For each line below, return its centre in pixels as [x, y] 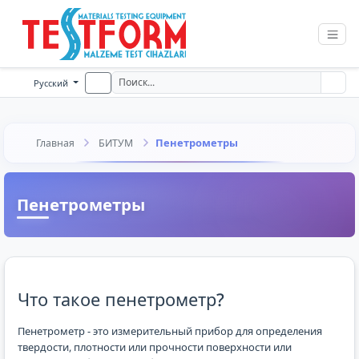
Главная [55, 143]
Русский [51, 83]
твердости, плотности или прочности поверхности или [154, 347]
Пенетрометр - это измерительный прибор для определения [169, 331]
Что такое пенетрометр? [121, 299]
